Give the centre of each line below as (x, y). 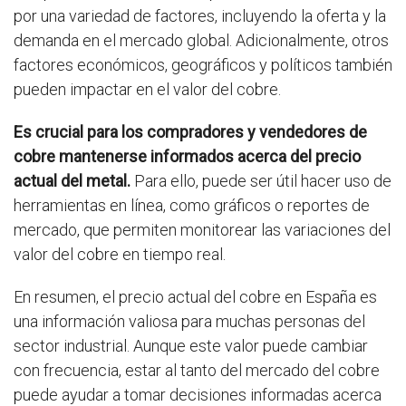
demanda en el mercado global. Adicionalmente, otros (201, 40)
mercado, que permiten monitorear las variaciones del (202, 230)
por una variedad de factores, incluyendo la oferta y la (200, 16)
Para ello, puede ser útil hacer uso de (261, 181)
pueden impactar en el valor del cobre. (147, 89)
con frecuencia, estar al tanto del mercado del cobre (197, 370)
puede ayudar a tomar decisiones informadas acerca (198, 395)
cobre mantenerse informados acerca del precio (187, 156)
